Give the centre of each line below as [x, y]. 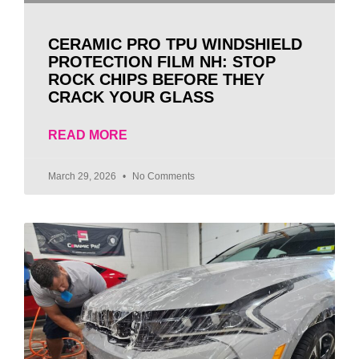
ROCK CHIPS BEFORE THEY [156, 80]
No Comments [162, 177]
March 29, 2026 [83, 177]
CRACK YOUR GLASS [131, 97]
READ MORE [88, 135]
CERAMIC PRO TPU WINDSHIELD [175, 44]
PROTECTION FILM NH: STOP [162, 62]
